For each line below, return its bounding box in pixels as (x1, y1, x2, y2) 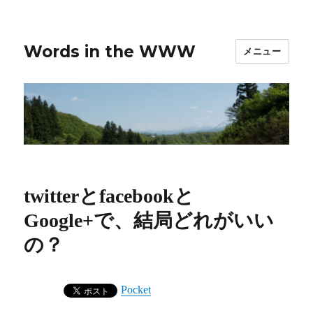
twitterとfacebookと (24, 185, 195, 208)
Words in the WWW (24, 41, 196, 61)
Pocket (121, 284, 152, 296)
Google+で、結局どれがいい (24, 210, 275, 232)
